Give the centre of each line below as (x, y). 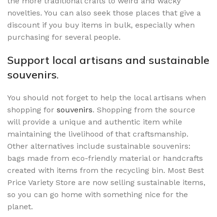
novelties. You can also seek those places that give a (104, 13)
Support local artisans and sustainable (108, 60)
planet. (20, 206)
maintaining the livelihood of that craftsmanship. (98, 134)
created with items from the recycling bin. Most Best (106, 170)
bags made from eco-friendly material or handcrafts (105, 158)
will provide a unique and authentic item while (95, 122)
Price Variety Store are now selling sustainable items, (106, 182)
